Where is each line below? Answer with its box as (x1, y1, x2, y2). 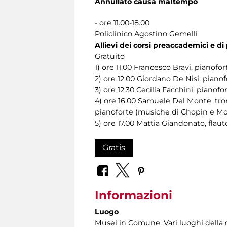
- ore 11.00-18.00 (95, 18, 149, 27)
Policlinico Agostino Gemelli (95, 29, 198, 39)
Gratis (102, 142, 125, 153)
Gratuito (95, 51, 125, 61)
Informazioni (95, 188, 172, 203)
